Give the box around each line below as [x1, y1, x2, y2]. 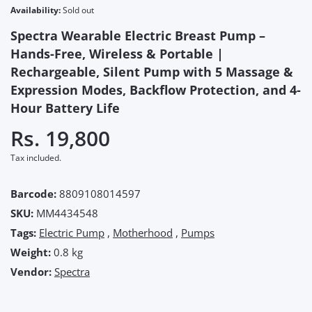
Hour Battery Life [10, 100, 120, 117]
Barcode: [10, 187, 56, 201]
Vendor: [10, 265, 52, 279]
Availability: [10, 4, 61, 17]
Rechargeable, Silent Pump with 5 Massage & [10, 63, 293, 81]
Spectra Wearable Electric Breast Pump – [10, 27, 265, 45]
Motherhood [113, 226, 173, 240]
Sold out [63, 4, 94, 17]
